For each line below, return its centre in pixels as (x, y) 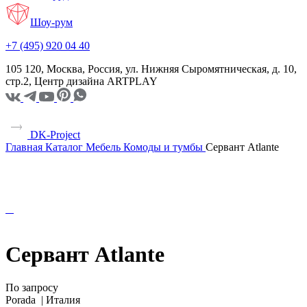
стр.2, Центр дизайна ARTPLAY (82, 81)
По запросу (32, 288)
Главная (24, 147)
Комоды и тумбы (163, 147)
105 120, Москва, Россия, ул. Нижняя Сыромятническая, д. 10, (151, 69)
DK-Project (54, 134)
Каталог (64, 147)
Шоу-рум (51, 22)
